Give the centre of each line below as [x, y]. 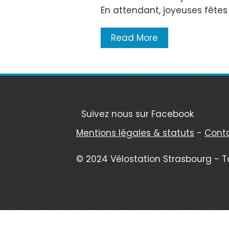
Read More [134, 38]
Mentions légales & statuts [135, 133]
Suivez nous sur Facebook [138, 114]
